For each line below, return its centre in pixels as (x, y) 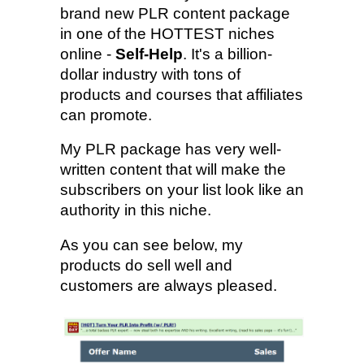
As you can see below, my (152, 245)
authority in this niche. (136, 210)
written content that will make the (173, 170)
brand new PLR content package (175, 13)
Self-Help (149, 54)
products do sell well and (146, 265)
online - (88, 54)
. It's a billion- (227, 54)
